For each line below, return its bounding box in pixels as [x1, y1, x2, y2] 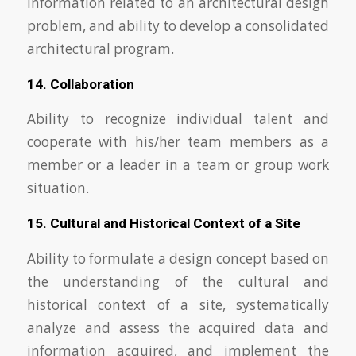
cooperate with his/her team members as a [26, 133, 330, 152]
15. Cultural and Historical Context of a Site [26, 215, 300, 232]
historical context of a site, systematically [26, 295, 330, 314]
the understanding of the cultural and [26, 272, 330, 291]
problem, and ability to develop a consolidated [26, 17, 330, 36]
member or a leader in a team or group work [26, 156, 330, 175]
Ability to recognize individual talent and [26, 110, 330, 129]
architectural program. [26, 40, 174, 59]
